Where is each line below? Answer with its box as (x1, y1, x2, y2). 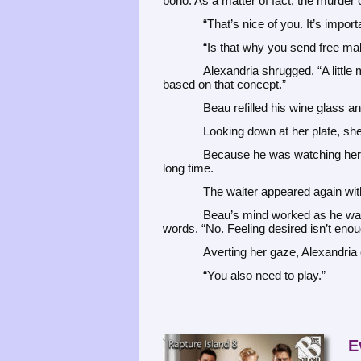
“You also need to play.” (203, 268, 326, 282)
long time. (163, 161, 214, 175)
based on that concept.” (163, 77, 286, 91)
